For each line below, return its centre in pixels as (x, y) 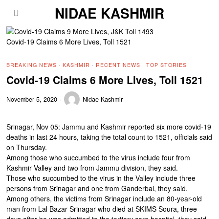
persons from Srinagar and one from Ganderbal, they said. (97, 188)
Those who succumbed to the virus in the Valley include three (101, 178)
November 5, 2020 (32, 99)
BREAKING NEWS (32, 65)
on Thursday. (27, 147)
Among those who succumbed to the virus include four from (99, 157)
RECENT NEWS (118, 65)
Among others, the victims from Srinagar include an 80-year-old (104, 198)
